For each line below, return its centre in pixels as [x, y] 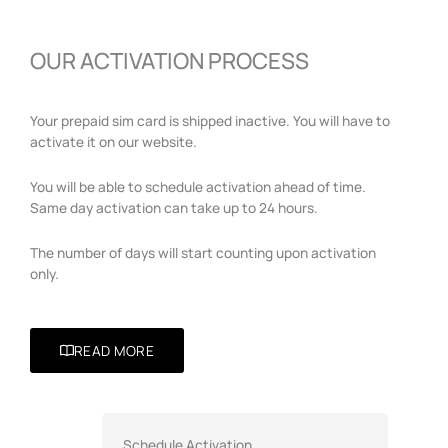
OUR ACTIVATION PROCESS [169, 60]
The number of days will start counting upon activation [203, 253]
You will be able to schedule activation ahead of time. [198, 187]
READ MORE [114, 350]
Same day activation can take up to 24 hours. [174, 208]
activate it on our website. [113, 142]
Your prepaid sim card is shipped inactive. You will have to [210, 121]
